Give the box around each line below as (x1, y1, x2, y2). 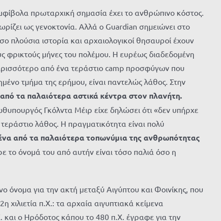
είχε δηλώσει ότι (94, 105, 152, 114)
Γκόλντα (44, 105, 73, 114)
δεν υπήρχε (158, 105, 198, 114)
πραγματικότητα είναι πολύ (68, 118, 164, 128)
